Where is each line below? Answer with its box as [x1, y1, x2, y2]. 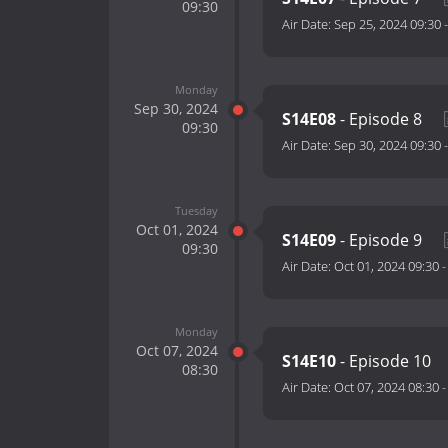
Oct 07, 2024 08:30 [334, 378, 439, 397]
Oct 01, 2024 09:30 [334, 257, 439, 276]
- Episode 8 [336, 108, 426, 131]
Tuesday [174, 202, 218, 218]
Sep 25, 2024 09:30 [334, 15, 441, 34]
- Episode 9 [336, 229, 426, 252]
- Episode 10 [336, 350, 435, 373]
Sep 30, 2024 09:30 [334, 136, 441, 155]
